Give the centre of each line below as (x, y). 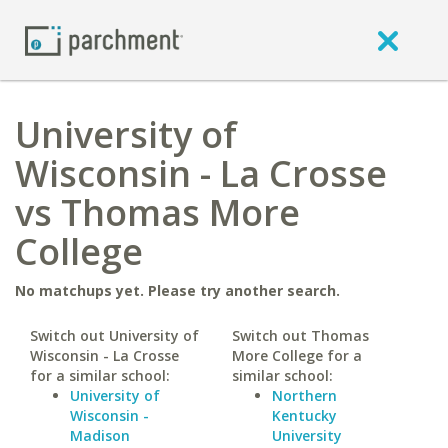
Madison (100, 435)
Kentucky (304, 415)
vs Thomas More (157, 212)
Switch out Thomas (300, 335)
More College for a (296, 355)
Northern (304, 395)
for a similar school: (100, 375)
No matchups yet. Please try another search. (177, 290)
